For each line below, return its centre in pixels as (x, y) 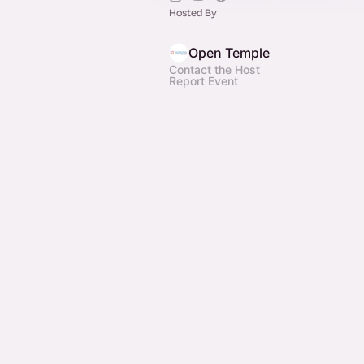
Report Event (204, 81)
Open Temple (229, 53)
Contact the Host (214, 69)
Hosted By (193, 12)
